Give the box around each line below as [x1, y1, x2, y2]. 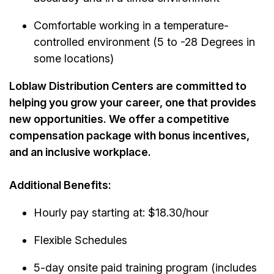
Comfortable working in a [34, 19, 163, 32]
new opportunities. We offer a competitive [9, 113, 229, 126]
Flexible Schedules [34, 234, 127, 247]
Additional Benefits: [9, 179, 111, 192]
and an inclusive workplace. [9, 146, 151, 159]
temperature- [163, 19, 229, 32]
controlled [34, 35, 84, 49]
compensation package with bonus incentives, [9, 129, 250, 143]
